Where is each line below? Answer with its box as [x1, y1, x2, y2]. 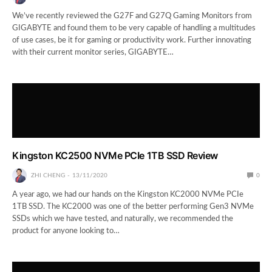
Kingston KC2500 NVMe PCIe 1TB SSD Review [12, 149, 218, 161]
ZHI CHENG [31, 172, 65, 178]
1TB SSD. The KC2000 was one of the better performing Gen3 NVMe [12, 202, 254, 211]
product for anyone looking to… [12, 226, 120, 235]
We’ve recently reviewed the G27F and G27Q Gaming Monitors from [12, 12, 253, 20]
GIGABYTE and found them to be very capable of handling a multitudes [12, 24, 256, 32]
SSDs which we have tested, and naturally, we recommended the [12, 214, 234, 223]
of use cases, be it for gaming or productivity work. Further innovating [12, 36, 252, 44]
